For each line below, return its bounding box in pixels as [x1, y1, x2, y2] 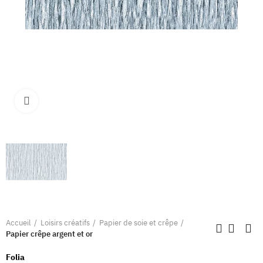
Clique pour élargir [38, 96, 104, 106]
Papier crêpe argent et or [6, 229, 93, 240]
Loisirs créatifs [41, 218, 90, 228]
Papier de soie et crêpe [99, 218, 178, 228]
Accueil [6, 218, 31, 228]
